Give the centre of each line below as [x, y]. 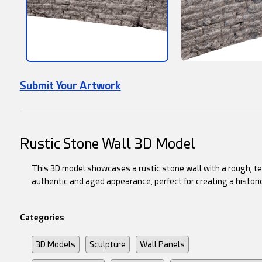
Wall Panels [162, 244]
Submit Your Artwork [70, 85]
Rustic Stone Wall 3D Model [107, 144]
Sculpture [107, 244]
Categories [42, 217]
